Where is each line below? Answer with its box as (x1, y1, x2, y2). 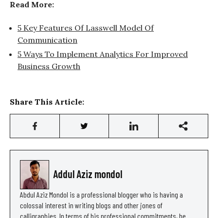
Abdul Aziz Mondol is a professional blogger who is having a (20, 190, 183, 200)
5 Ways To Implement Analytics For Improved (18, 49, 188, 59)
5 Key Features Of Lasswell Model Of (18, 23, 154, 33)
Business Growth (18, 61, 80, 72)
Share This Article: (10, 97, 84, 107)
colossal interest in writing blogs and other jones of (20, 200, 163, 210)
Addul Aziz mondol (53, 167, 122, 181)
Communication (18, 35, 77, 45)
